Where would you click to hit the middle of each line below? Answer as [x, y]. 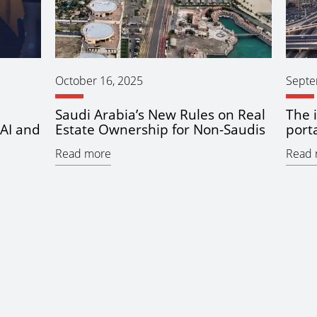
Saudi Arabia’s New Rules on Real [160, 115]
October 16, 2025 [99, 81]
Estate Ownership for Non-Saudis [160, 129]
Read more [83, 154]
